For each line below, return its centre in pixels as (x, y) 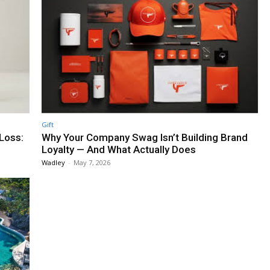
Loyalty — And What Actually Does (119, 150)
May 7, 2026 (92, 163)
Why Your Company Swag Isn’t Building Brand (145, 138)
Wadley (53, 163)
